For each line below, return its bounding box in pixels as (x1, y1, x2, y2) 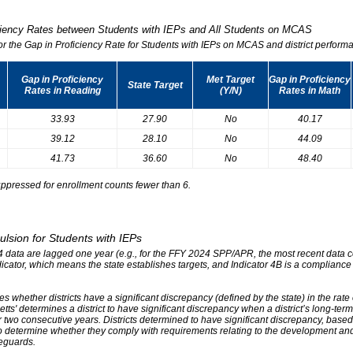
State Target (127, 79, 183, 91)
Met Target (206, 73, 255, 85)
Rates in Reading (24, 84, 101, 96)
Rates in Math (279, 84, 340, 96)
